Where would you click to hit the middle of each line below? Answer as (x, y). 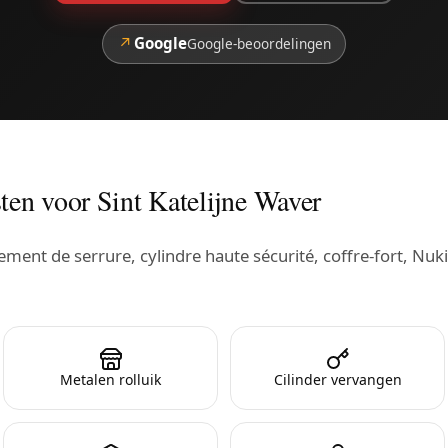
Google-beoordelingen (258, 44)
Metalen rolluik (110, 379)
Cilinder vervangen (337, 379)
